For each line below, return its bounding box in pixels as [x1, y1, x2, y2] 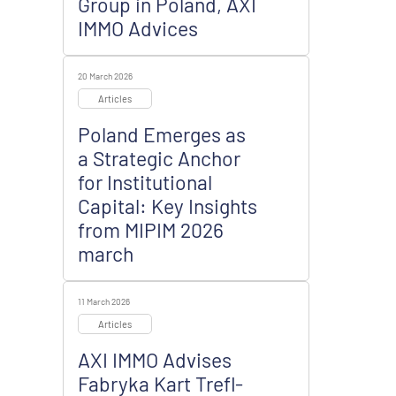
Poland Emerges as [78, 122, 246, 147]
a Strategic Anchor [78, 146, 240, 171]
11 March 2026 [78, 296, 130, 307]
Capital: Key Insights [78, 194, 257, 218]
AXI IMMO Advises [78, 347, 232, 372]
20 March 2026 [78, 71, 133, 81]
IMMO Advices [78, 16, 198, 41]
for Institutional [78, 170, 212, 194]
